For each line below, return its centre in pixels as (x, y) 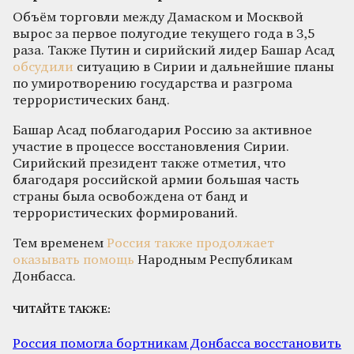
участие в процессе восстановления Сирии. (151, 147)
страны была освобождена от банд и (130, 197)
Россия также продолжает (189, 243)
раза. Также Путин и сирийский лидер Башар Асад (174, 51)
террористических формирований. (127, 213)
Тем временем (58, 243)
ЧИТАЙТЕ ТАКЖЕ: (62, 311)
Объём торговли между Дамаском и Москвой (158, 17)
